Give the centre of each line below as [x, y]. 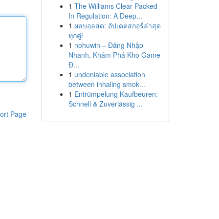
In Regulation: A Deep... [105, 16]
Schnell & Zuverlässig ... [105, 104]
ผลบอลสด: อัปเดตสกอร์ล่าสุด [117, 25]
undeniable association [109, 74]
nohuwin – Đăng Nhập [109, 45]
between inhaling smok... [107, 84]
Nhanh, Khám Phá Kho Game [114, 55]
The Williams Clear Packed [116, 6]
